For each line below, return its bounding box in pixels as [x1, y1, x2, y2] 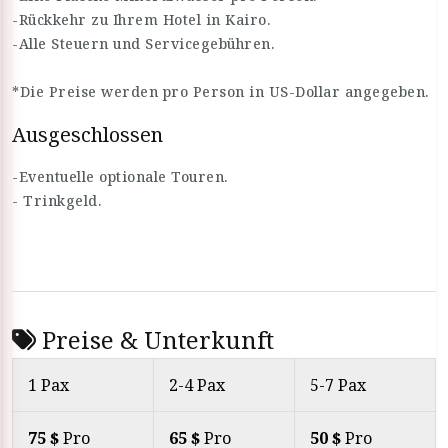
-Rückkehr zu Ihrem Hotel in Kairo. [12, 10, 270, 29]
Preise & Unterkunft [36, 323, 274, 356]
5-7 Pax [310, 374, 366, 396]
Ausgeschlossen [12, 121, 163, 148]
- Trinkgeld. [12, 191, 101, 210]
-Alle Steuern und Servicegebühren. [12, 34, 274, 53]
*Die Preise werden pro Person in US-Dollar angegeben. [12, 82, 429, 101]
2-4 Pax [169, 374, 225, 396]
